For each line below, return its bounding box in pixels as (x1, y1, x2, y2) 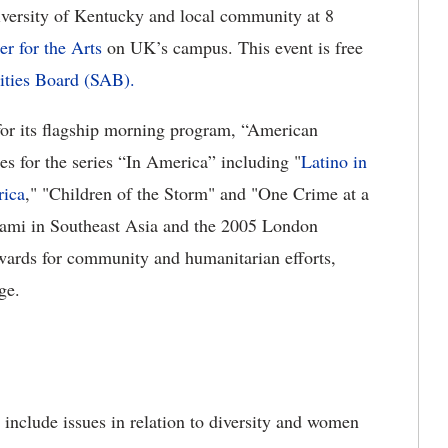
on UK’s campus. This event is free (102, 35, 363, 60)
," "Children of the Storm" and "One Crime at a (25, 181, 369, 206)
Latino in (301, 149, 367, 174)
